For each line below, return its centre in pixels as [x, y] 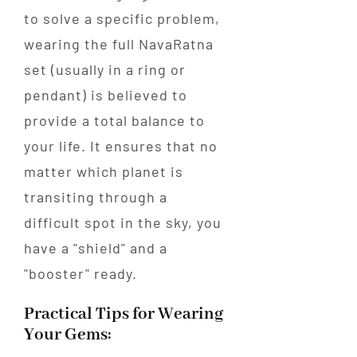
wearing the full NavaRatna [118, 44]
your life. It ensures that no [120, 146]
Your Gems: [67, 335]
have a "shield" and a [95, 248]
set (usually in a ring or [104, 70]
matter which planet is [103, 172]
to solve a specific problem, [122, 19]
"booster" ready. [80, 274]
